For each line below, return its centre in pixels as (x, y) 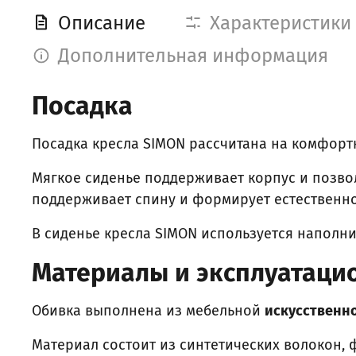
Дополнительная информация (193, 56)
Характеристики (281, 23)
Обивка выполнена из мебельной (148, 311)
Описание (102, 23)
